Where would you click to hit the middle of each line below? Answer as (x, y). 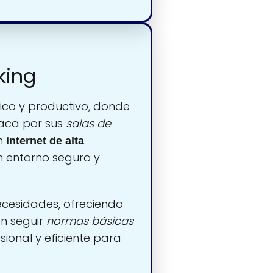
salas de (88, 124)
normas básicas (90, 221)
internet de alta (45, 141)
